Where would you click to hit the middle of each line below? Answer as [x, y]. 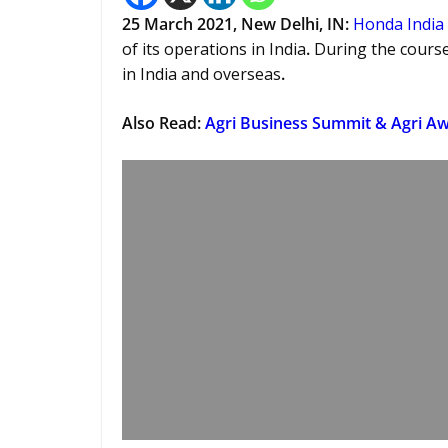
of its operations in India [214, 49]
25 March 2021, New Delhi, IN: [237, 24]
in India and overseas [201, 74]
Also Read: [163, 123]
